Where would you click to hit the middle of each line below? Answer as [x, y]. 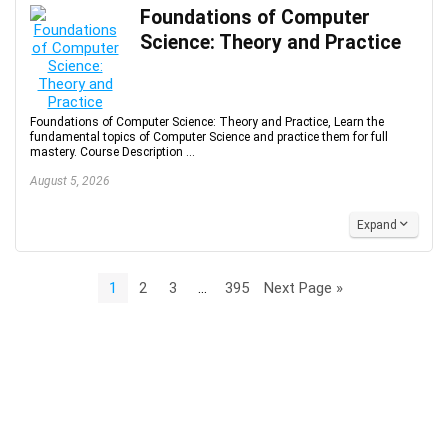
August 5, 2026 [70, 181]
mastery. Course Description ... [112, 152]
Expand [377, 225]
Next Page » [303, 287]
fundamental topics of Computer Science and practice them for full [209, 137]
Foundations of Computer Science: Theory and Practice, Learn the [207, 122]
